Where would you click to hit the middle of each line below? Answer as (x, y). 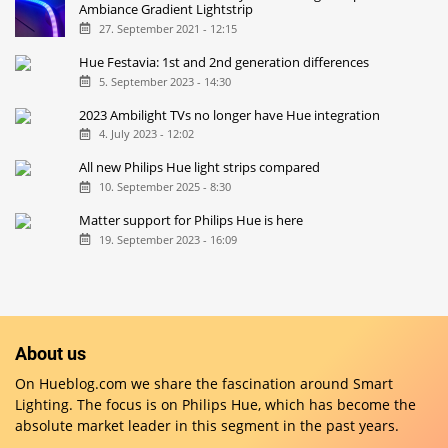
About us (50, 353)
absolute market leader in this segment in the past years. (207, 425)
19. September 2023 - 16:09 (167, 240)
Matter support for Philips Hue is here (191, 220)
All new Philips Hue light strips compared (200, 167)
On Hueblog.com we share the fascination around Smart (204, 383)
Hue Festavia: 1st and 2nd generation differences (224, 61)
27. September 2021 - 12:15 (167, 28)
